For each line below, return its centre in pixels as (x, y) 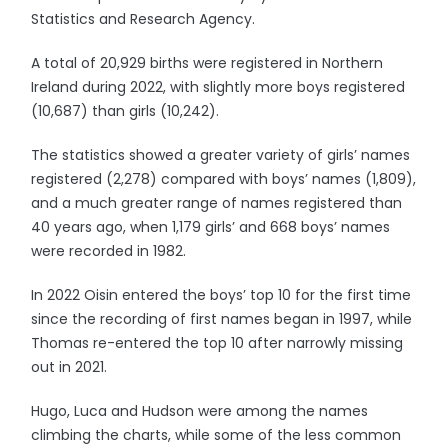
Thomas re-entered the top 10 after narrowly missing (217, 343)
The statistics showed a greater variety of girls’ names (221, 155)
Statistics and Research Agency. (143, 19)
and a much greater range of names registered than (217, 203)
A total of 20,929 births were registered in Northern (207, 63)
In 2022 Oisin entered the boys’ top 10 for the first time (221, 295)
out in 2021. (69, 367)
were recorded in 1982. (109, 251)
